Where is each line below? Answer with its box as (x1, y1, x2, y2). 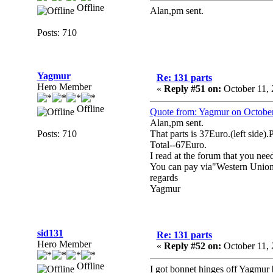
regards (149, 172, 178, 183)
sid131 (37, 228, 63, 238)
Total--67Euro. (149, 140, 207, 150)
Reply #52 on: (163, 241, 221, 251)
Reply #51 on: (163, 83, 221, 94)
